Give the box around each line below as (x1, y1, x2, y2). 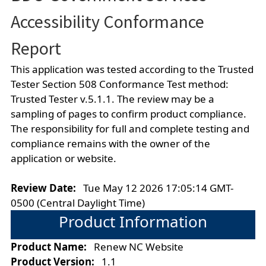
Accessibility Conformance (10, 9, 204, 33)
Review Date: (10, 180, 83, 195)
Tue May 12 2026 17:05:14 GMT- (83, 180, 233, 195)
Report (10, 36, 61, 59)
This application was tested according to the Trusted (10, 62, 254, 76)
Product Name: (10, 239, 94, 254)
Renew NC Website (93, 239, 183, 254)
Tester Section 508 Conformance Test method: (10, 77, 229, 91)
